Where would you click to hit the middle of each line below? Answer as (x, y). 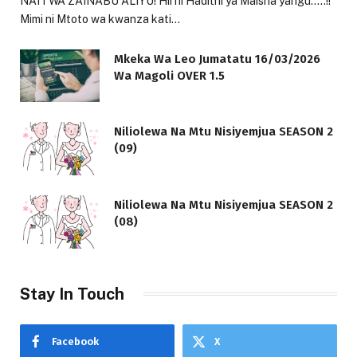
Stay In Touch (72, 294)
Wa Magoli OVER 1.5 (169, 75)
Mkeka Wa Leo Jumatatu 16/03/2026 (217, 59)
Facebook (75, 341)
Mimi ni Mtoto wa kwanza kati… (100, 19)
